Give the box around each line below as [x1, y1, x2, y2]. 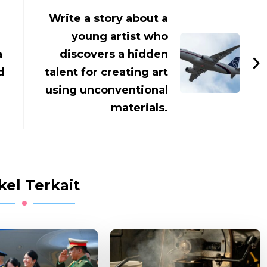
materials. [111, 101, 169, 114]
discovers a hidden [60, 47, 169, 61]
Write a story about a [49, 11, 169, 25]
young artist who [72, 29, 169, 43]
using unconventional [45, 83, 169, 97]
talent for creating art [45, 65, 169, 79]
